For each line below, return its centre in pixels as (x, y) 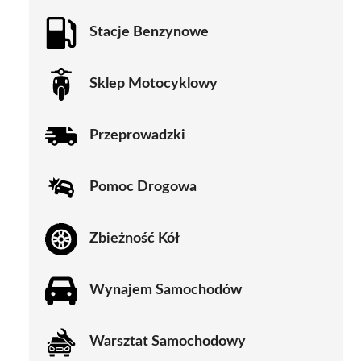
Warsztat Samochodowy (168, 342)
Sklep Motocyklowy (154, 84)
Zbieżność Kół (135, 239)
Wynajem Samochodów (166, 290)
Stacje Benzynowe (149, 33)
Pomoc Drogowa (143, 187)
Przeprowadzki (137, 136)
